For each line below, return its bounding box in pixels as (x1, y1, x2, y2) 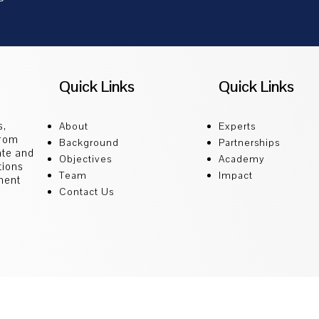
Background (59, 135, 120, 149)
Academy (219, 152, 266, 165)
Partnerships (219, 135, 281, 149)
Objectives (59, 152, 113, 165)
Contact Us (59, 184, 115, 198)
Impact (219, 168, 253, 182)
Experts (219, 119, 256, 132)
